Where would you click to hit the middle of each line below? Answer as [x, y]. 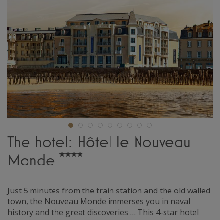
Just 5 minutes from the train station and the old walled [109, 190]
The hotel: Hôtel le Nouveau [99, 141]
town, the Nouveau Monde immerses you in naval [99, 201]
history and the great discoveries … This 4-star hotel [103, 212]
